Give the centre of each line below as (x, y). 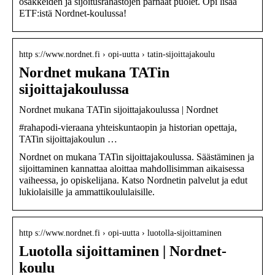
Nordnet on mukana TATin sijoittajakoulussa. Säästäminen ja (137, 157)
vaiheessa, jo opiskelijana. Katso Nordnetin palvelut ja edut (133, 180)
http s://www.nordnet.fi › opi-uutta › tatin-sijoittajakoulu (117, 54)
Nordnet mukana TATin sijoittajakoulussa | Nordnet (118, 109)
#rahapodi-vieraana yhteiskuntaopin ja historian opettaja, (128, 127)
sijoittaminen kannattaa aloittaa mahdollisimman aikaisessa (132, 168)
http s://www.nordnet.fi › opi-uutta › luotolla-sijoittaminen (120, 233)
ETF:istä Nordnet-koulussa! (73, 13)
